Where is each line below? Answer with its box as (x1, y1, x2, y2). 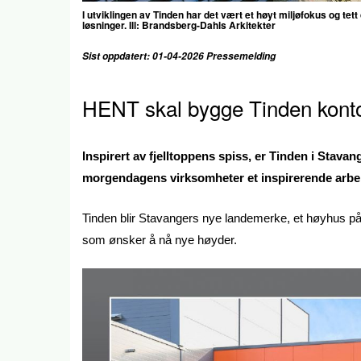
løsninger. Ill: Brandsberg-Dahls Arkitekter (82, 18, 276, 32)
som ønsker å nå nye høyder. (82, 232, 237, 247)
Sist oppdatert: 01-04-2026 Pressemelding (82, 49, 278, 63)
